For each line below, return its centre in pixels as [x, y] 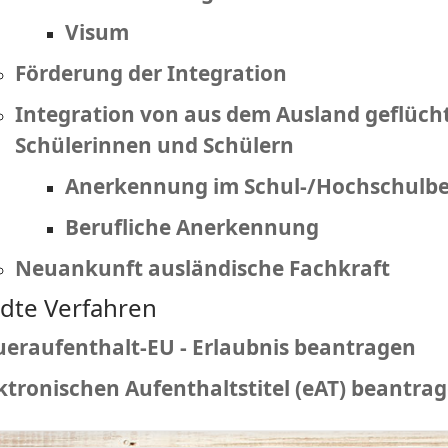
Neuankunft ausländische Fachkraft [203, 268]
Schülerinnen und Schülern [155, 145]
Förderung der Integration [151, 73]
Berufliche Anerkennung [192, 227]
